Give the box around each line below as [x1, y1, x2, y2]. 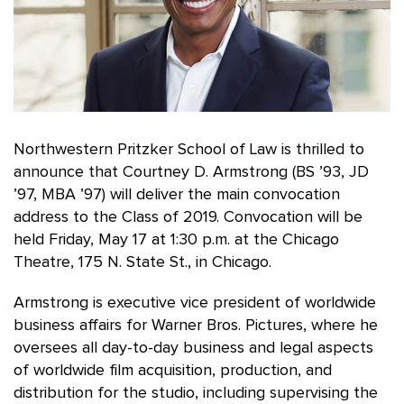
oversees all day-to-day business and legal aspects [14, 339, 373, 356]
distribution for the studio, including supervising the [14, 384, 378, 401]
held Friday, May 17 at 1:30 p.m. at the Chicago [14, 231, 339, 248]
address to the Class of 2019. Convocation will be [14, 208, 363, 225]
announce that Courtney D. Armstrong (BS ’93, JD [14, 163, 369, 180]
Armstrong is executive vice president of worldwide [14, 294, 376, 311]
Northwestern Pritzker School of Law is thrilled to [14, 141, 364, 158]
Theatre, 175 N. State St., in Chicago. [14, 253, 271, 271]
